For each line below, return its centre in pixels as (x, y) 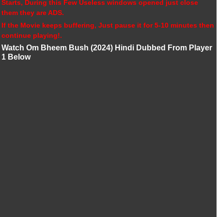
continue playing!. (32, 35)
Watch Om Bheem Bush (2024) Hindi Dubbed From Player (107, 48)
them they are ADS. (33, 13)
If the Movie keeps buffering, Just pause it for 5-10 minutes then (108, 25)
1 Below (16, 57)
